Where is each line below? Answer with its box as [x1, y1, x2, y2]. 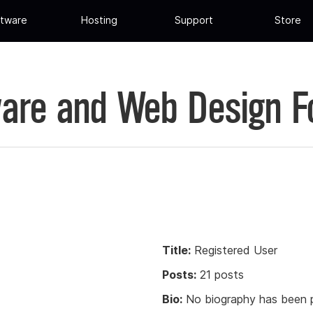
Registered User [191, 242, 277, 257]
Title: [162, 242, 191, 257]
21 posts [196, 267, 244, 282]
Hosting [81, 14, 118, 27]
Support [174, 14, 213, 27]
